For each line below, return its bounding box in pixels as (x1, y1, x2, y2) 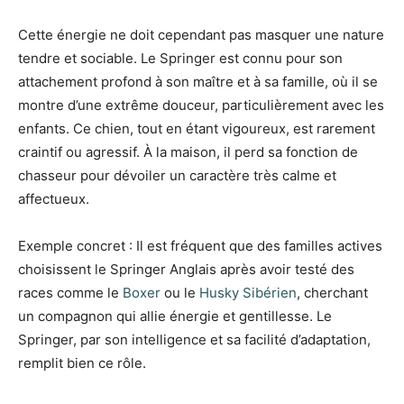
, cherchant (297, 283, 368, 301)
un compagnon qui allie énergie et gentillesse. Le (18, 307, 332, 325)
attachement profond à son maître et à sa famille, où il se (18, 72, 378, 90)
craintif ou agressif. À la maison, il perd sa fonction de (18, 142, 358, 161)
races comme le (18, 283, 123, 301)
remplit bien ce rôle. (18, 353, 146, 372)
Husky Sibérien (199, 283, 297, 301)
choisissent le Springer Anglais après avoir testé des (18, 260, 354, 278)
